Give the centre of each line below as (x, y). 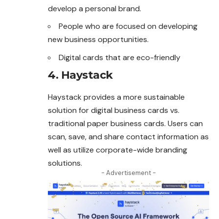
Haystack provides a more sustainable (116, 97)
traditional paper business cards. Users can (125, 124)
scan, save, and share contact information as (128, 137)
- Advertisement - (129, 173)
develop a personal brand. (95, 8)
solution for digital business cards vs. (114, 110)
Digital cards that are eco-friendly (120, 57)
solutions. (65, 163)
